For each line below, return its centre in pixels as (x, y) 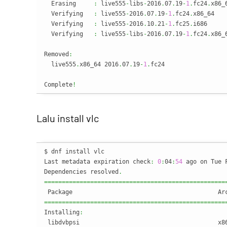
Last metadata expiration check (97, 162)
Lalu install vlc (68, 118)
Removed (56, 54)
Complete (58, 85)
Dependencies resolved (81, 172)
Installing (62, 212)
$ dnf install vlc (74, 152)
